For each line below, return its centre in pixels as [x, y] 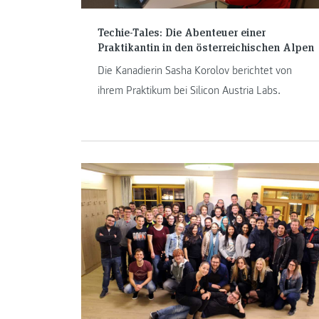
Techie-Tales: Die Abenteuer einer [181, 32]
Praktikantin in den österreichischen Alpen [205, 47]
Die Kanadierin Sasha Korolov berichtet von [194, 70]
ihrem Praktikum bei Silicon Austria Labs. [189, 90]
